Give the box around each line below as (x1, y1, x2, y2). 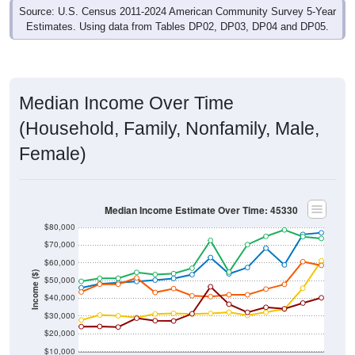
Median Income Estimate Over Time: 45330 (105, 188, 298, 202)
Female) (19, 128, 86, 150)
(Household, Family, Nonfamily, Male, (19, 103, 319, 124)
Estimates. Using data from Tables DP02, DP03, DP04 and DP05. (26, 6, 329, 18)
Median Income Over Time (19, 78, 234, 99)
